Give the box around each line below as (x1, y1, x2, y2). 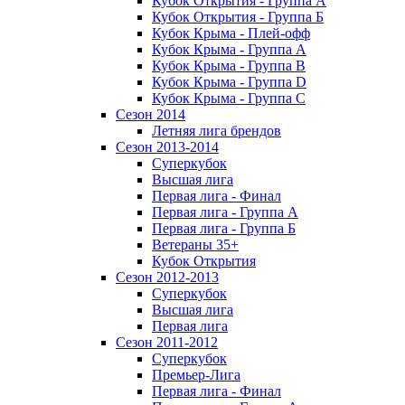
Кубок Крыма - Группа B (152, 57, 306, 73)
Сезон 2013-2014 (116, 138, 219, 155)
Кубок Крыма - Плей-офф (152, 24, 310, 41)
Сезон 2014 (116, 106, 185, 122)
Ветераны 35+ (152, 236, 239, 252)
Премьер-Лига (152, 366, 240, 382)
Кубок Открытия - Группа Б (152, 8, 324, 24)
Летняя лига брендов (152, 122, 281, 138)
